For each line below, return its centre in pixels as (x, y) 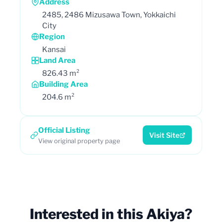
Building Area (63, 84)
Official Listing (64, 130)
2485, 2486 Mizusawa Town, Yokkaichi (109, 15)
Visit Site (164, 135)
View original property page (79, 141)
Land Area (57, 60)
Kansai (54, 49)
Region (52, 36)
